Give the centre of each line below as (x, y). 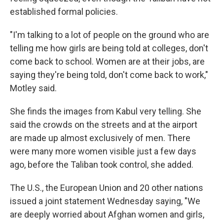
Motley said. (33, 88)
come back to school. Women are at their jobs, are (107, 61)
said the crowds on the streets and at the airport (104, 124)
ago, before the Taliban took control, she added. (102, 164)
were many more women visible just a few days (103, 151)
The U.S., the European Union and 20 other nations (107, 187)
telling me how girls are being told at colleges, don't (109, 48)
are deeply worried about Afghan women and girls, (107, 214)
